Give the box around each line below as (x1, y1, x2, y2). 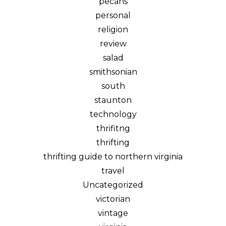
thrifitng (96, 123, 130, 133)
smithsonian (89, 67, 137, 77)
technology (89, 109, 137, 119)
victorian (96, 194, 130, 204)
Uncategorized (83, 180, 143, 190)
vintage (98, 208, 128, 218)
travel (101, 165, 125, 176)
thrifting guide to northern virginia (43, 151, 183, 161)
